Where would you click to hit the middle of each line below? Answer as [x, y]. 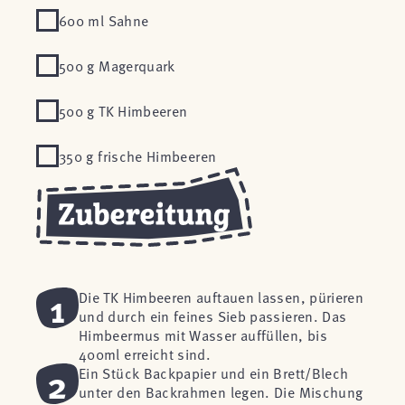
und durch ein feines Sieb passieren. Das [213, 316]
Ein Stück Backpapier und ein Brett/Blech [214, 372]
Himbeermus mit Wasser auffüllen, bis [203, 334]
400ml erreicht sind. [145, 353]
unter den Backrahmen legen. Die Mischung [221, 391]
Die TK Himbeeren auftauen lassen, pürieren [221, 297]
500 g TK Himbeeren [123, 110]
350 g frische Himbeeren [138, 155]
